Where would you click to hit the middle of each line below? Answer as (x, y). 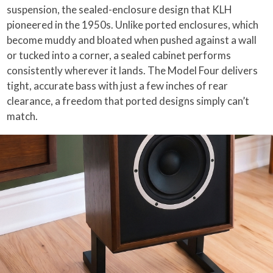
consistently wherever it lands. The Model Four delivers (133, 70)
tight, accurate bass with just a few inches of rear (118, 85)
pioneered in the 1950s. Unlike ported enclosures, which (133, 24)
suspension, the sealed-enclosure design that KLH (120, 9)
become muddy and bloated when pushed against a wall (132, 40)
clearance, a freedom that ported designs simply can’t (128, 101)
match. (23, 116)
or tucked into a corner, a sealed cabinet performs (119, 55)
